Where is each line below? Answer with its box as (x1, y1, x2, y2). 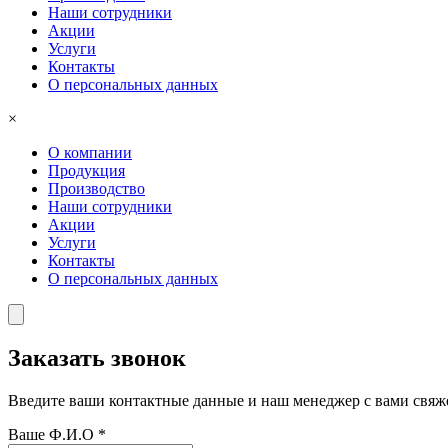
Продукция (48, 161, 125, 179)
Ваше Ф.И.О (8, 425, 98, 443)
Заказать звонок (8, 344, 186, 371)
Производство (48, 179, 145, 197)
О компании (48, 143, 132, 161)
